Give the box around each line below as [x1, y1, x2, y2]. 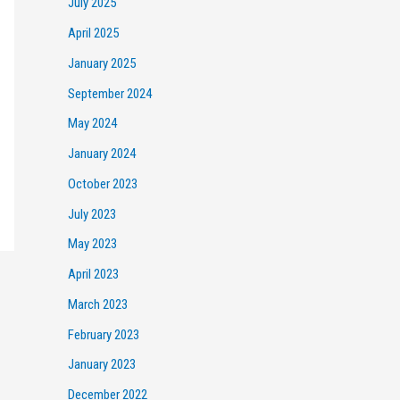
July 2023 [68, 205, 116, 222]
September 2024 [68, 85, 152, 102]
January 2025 [68, 54, 136, 71]
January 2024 [68, 146, 136, 162]
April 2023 [68, 266, 119, 283]
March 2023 [68, 296, 128, 312]
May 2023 [68, 236, 117, 253]
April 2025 [68, 25, 119, 42]
